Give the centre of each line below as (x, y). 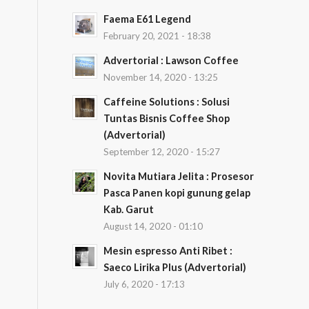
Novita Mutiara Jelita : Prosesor (179, 176)
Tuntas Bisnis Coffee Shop (167, 118)
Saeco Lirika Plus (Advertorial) (175, 267)
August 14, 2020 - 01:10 (153, 226)
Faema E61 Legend (148, 19)
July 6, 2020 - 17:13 (144, 284)
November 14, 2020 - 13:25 (161, 77)
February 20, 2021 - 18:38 (158, 36)
